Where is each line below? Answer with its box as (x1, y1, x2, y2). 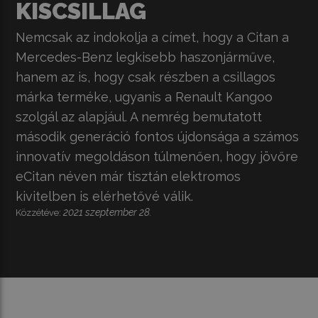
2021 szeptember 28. (63, 206, 153, 218)
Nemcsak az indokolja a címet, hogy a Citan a (16, 29, 290, 45)
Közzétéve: (16, 207, 64, 218)
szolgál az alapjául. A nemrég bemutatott (16, 109, 263, 124)
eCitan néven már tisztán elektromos (16, 168, 241, 184)
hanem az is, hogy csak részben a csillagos (16, 69, 276, 84)
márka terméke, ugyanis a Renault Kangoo (16, 89, 273, 104)
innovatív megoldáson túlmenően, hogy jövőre (16, 148, 299, 164)
